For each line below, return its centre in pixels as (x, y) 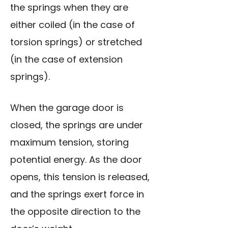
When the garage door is (67, 108)
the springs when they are (69, 8)
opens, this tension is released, (80, 177)
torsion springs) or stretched (76, 42)
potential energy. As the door (76, 160)
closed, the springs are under (77, 125)
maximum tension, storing (69, 142)
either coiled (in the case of (73, 25)
